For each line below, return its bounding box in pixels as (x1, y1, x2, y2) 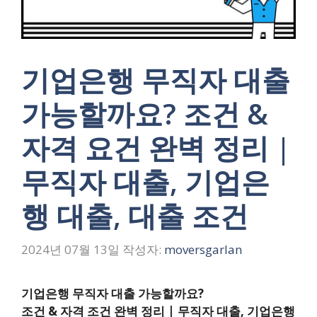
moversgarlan (164, 241, 242, 258)
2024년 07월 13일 (21, 241, 120, 258)
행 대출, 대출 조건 (21, 196, 248, 235)
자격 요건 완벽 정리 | (21, 128, 291, 167)
